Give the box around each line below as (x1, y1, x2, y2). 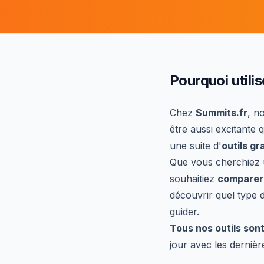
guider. (170, 206, 199, 217)
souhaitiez (170, 173, 217, 184)
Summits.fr (196, 107, 247, 118)
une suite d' (170, 140, 222, 151)
